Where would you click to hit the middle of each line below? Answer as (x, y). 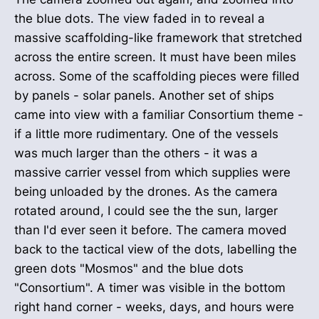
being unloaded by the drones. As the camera (146, 191)
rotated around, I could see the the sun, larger (146, 210)
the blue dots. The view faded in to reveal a (140, 18)
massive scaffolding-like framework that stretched (158, 37)
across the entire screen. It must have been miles (155, 57)
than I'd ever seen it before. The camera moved (151, 230)
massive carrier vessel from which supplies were (152, 172)
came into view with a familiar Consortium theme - (159, 114)
